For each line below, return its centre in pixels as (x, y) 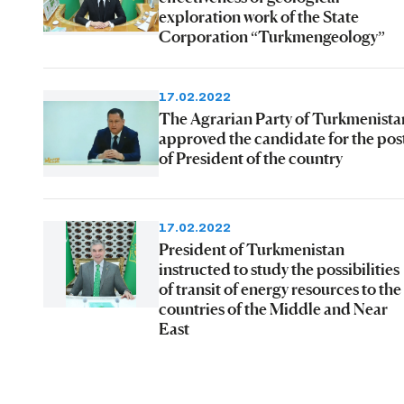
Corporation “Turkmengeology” (272, 36)
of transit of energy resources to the (280, 288)
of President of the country (251, 157)
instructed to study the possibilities (279, 268)
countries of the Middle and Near (273, 308)
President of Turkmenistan (252, 248)
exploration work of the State (259, 16)
